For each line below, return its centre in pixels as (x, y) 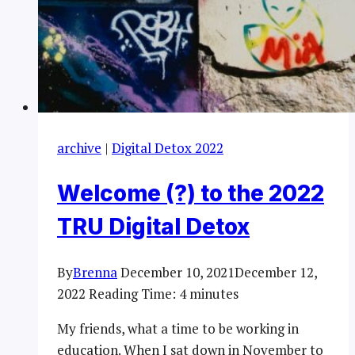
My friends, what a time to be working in (178, 329)
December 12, (276, 273)
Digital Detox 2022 (168, 147)
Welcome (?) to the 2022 (191, 194)
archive (79, 147)
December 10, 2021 (177, 273)
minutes (214, 294)
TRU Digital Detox (153, 227)
